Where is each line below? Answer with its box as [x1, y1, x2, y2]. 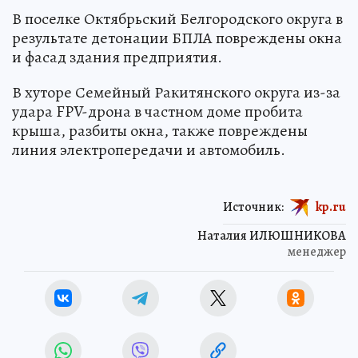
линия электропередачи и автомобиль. [12, 139, 285, 161]
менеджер [288, 243, 346, 261]
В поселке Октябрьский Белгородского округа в [12, 8, 343, 30]
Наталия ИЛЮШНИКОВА [197, 227, 346, 245]
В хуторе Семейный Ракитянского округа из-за [12, 82, 340, 104]
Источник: [223, 197, 284, 216]
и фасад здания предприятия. [12, 46, 222, 69]
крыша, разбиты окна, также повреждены [12, 120, 308, 142]
